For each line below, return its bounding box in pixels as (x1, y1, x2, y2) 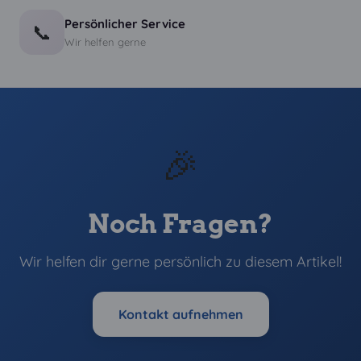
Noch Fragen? (88, 208, 273, 239)
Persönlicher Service (64, 15, 185, 31)
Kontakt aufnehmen (118, 306, 243, 322)
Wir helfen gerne (64, 35, 146, 48)
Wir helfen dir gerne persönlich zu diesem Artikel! (19, 252, 342, 271)
